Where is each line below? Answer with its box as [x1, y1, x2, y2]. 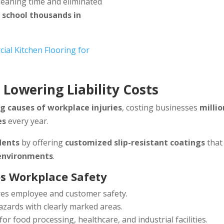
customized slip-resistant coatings [65, 137, 205, 148]
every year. [6, 115, 49, 127]
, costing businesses [122, 102, 200, 113]
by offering [19, 137, 65, 148]
